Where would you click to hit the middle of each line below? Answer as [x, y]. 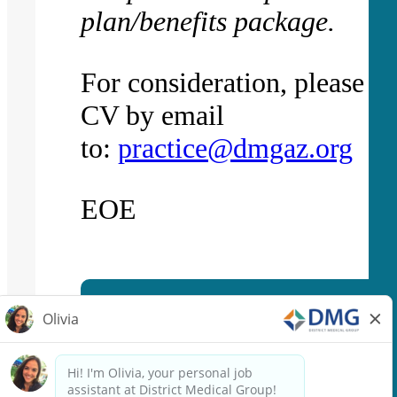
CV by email [153, 115]
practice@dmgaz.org [236, 148]
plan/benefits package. [208, 21]
